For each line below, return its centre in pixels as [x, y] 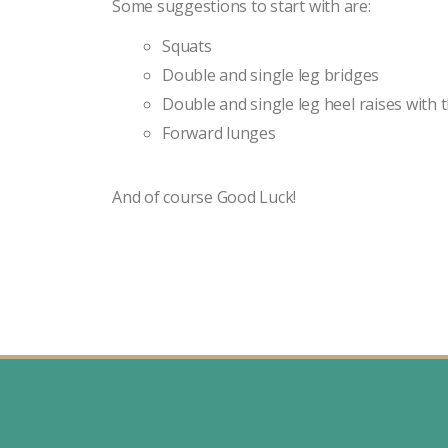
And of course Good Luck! [204, 196]
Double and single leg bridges [271, 74]
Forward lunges [219, 132]
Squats [187, 45]
